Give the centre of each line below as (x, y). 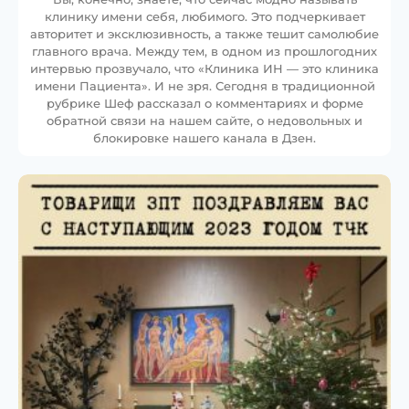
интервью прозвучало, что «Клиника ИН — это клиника (204, 69)
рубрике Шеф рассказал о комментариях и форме (204, 104)
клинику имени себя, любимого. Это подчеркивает (204, 17)
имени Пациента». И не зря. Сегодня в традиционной (204, 86)
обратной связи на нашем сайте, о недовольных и (204, 121)
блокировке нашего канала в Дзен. (204, 138)
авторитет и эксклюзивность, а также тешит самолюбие (204, 34)
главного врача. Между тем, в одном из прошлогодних (204, 52)
